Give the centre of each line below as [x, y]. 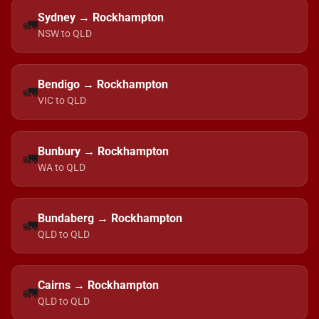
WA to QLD [62, 167]
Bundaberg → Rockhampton [110, 218]
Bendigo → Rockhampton [103, 84]
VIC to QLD [62, 100]
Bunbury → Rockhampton [103, 151]
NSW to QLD [65, 33]
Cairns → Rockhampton [98, 285]
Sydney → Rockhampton [101, 17]
